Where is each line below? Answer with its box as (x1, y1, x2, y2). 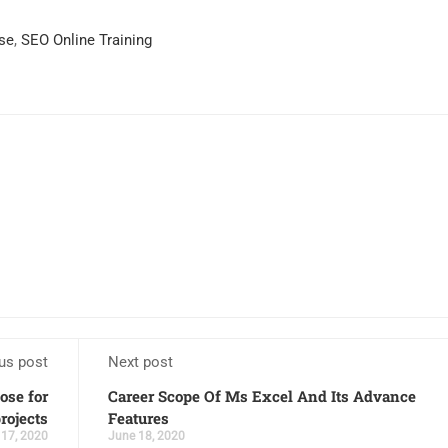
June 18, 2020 (107, 429, 185, 444)
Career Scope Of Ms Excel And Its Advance (107, 386, 416, 407)
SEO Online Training (21, 31, 152, 50)
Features (107, 408, 169, 429)
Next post (107, 353, 173, 372)
